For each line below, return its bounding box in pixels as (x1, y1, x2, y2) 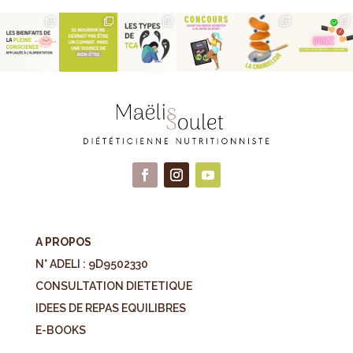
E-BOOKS (35, 323, 86, 336)
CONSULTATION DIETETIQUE (35, 279, 192, 292)
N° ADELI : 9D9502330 (35, 257, 148, 270)
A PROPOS (35, 235, 91, 248)
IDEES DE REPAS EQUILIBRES (35, 301, 186, 314)
